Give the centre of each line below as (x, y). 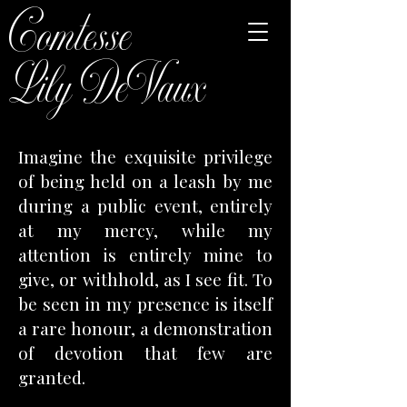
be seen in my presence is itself (145, 303)
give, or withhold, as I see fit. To (145, 279)
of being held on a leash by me (145, 181)
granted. (52, 377)
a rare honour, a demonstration (145, 328)
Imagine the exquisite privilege (145, 156)
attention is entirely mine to (145, 254)
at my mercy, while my (145, 230)
